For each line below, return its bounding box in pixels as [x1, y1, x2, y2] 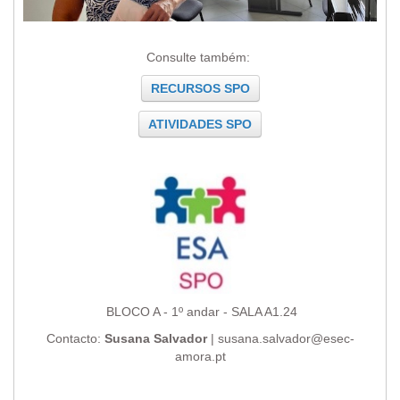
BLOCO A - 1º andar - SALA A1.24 [103, 304, 297, 319]
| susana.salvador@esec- [206, 330, 354, 346]
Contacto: [46, 330, 104, 346]
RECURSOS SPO [150, 81, 250, 96]
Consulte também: [146, 50, 254, 65]
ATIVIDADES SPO [148, 117, 252, 132]
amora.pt [174, 348, 226, 363]
